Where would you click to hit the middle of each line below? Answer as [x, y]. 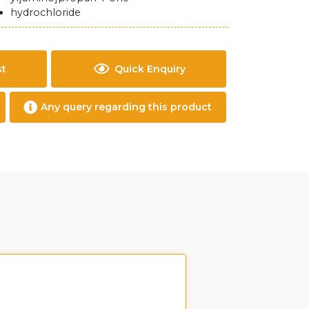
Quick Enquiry [150, 69]
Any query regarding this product [127, 107]
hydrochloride [46, 12]
